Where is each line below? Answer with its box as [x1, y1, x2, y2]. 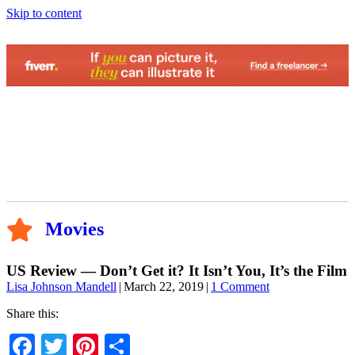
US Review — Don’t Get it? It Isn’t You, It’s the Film [6, 262, 347, 280]
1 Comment [211, 280, 269, 294]
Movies [45, 219, 104, 240]
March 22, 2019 [124, 280, 204, 294]
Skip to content [6, 6, 82, 20]
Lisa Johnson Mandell [6, 280, 116, 294]
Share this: [6, 307, 59, 321]
